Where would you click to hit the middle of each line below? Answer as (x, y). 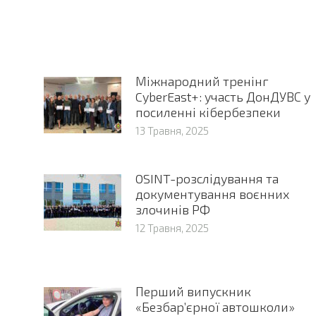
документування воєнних (212, 194)
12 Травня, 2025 (172, 228)
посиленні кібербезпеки (208, 113)
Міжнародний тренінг (202, 81)
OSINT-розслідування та (207, 179)
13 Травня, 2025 (172, 131)
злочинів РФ (172, 210)
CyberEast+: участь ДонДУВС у (223, 97)
